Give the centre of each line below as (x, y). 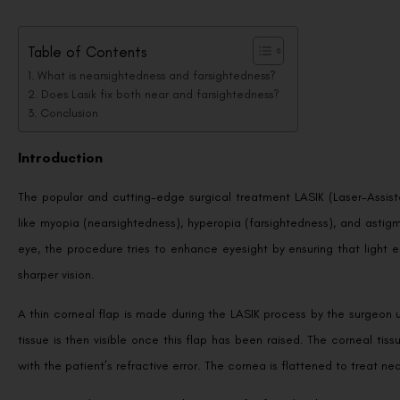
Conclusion (69, 113)
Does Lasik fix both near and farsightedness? (160, 94)
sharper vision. (56, 275)
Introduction (60, 158)
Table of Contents (87, 51)
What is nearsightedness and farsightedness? (156, 75)
